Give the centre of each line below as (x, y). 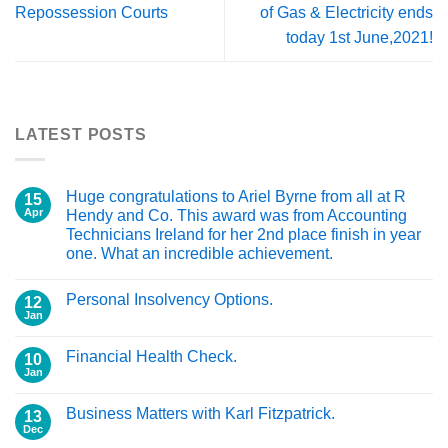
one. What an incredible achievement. (199, 253)
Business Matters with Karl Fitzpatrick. (200, 413)
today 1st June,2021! (359, 38)
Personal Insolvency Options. (169, 299)
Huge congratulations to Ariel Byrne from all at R (236, 196)
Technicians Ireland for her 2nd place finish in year (243, 234)
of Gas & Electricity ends (346, 13)
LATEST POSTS (81, 135)
